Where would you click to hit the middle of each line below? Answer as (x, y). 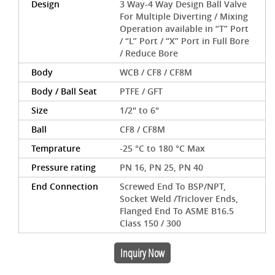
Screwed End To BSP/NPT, (173, 186)
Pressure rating (64, 167)
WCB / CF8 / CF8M (156, 72)
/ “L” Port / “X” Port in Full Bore (185, 41)
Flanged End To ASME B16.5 (177, 211)
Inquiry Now (142, 253)
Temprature (56, 148)
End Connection (65, 186)
